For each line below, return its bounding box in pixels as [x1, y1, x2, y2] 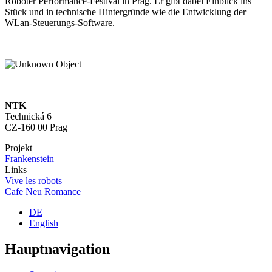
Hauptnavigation [5, 240, 110, 257]
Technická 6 [5, 110, 52, 121]
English [29, 217, 58, 228]
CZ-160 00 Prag [5, 121, 67, 132]
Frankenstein [5, 153, 54, 164]
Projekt [5, 142, 32, 153]
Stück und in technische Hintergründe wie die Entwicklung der [5, 6, 246, 17]
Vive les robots [5, 175, 62, 186]
